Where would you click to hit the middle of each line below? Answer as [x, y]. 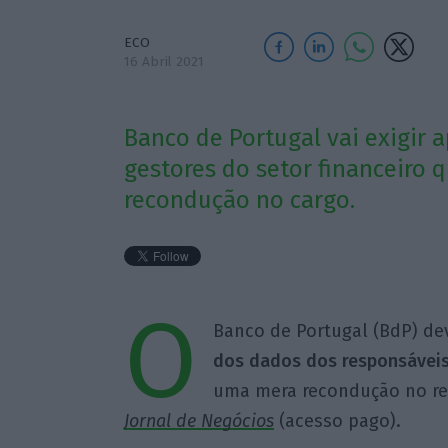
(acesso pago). [337, 421]
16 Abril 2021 [163, 61]
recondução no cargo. [239, 200]
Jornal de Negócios [198, 421]
